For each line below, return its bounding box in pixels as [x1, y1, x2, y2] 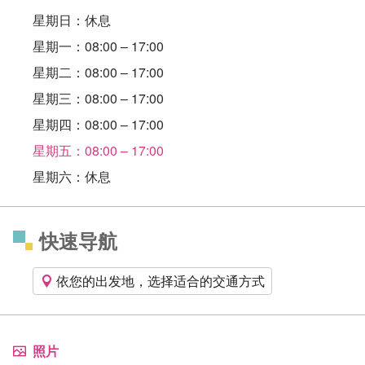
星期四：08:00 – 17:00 [33, 115, 164, 134]
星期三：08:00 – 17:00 [33, 89, 164, 108]
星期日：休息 [33, 11, 111, 29]
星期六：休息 [33, 167, 111, 186]
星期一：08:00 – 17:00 [33, 37, 164, 55]
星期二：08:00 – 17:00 [33, 63, 164, 81]
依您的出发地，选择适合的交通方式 [56, 271, 265, 290]
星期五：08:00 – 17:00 [33, 141, 164, 160]
